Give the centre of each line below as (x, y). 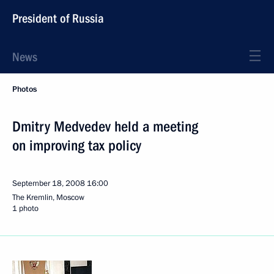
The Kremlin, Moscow (48, 198)
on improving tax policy (77, 146)
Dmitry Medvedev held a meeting (105, 127)
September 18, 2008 (49, 183)
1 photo (25, 209)
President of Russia (58, 18)
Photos (24, 89)
